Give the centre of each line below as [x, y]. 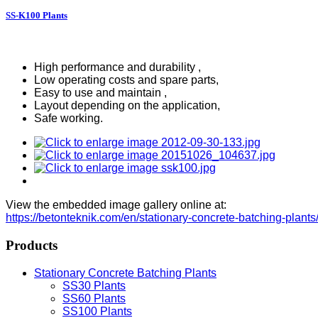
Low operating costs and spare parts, [126, 80]
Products [32, 246]
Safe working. [68, 119]
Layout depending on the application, [127, 106]
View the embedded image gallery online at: [116, 205]
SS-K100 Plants [37, 16]
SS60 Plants [94, 298]
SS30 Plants [94, 285]
